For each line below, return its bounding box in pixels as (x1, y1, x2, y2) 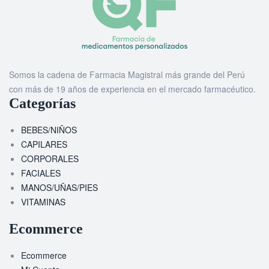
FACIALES (21, 166, 61, 179)
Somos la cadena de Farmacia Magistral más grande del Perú (9, 68, 245, 80)
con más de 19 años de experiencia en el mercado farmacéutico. (9, 82, 256, 95)
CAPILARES (21, 138, 67, 150)
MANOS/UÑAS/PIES (21, 181, 98, 193)
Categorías (9, 95, 76, 111)
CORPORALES (21, 152, 79, 165)
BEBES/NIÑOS (21, 123, 77, 136)
